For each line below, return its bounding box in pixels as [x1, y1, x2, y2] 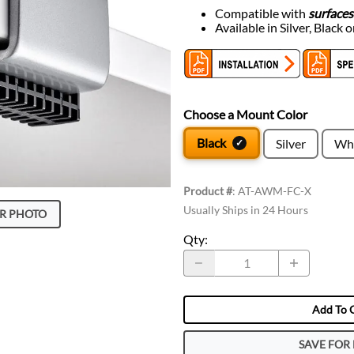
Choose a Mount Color [183, 106, 307, 122]
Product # [183, 183, 232, 198]
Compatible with [215, 5, 308, 21]
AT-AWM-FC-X [238, 183, 311, 198]
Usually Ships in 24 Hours [183, 202, 308, 217]
